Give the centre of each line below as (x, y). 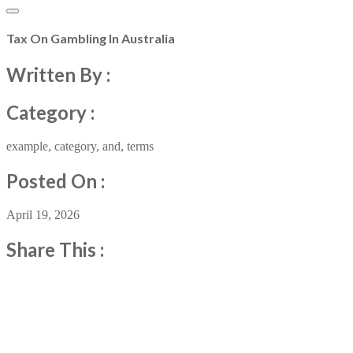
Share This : (55, 250)
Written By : (58, 74)
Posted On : (56, 181)
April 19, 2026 (43, 215)
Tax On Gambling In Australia (91, 39)
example (27, 147)
